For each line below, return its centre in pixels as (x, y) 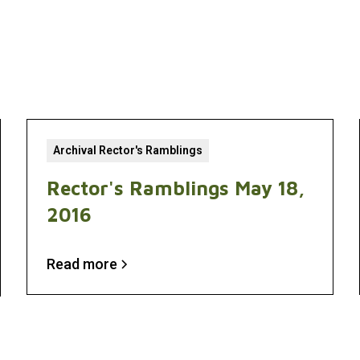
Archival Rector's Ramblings (128, 150)
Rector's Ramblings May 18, (176, 188)
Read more (82, 264)
